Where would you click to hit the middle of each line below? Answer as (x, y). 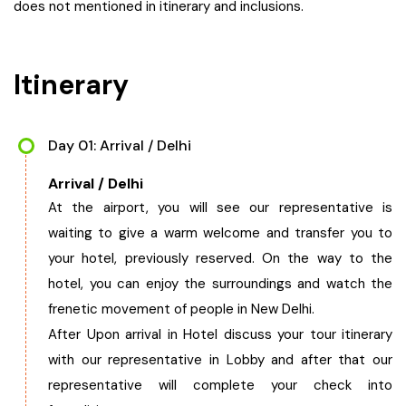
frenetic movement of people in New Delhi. (181, 309)
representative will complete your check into (220, 385)
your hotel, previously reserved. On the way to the (220, 258)
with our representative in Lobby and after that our (220, 360)
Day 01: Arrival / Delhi (120, 145)
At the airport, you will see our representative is (220, 208)
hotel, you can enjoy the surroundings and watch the (220, 284)
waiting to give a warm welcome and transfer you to (220, 233)
